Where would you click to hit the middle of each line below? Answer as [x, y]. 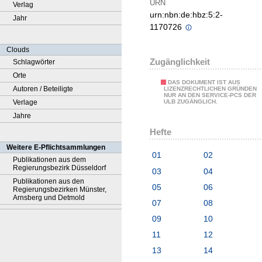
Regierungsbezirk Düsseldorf [59, 168]
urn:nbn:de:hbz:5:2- [186, 15]
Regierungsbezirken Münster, [60, 189]
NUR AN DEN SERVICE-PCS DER [210, 95]
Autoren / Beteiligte [43, 89]
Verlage [25, 102]
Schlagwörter [34, 62]
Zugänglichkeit [180, 62]
